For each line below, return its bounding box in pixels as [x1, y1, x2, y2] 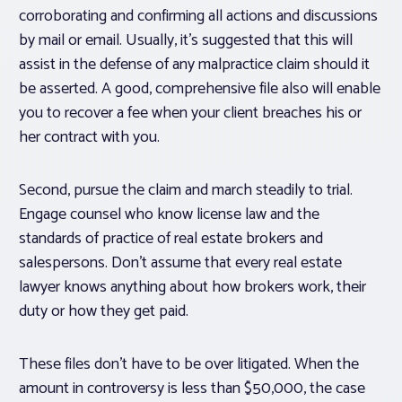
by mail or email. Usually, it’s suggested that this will [19, 27, 353, 55]
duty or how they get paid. [19, 298, 188, 326]
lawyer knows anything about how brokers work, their [19, 274, 366, 301]
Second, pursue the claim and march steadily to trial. [19, 177, 353, 205]
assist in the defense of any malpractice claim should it [19, 51, 370, 79]
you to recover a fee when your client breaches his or [19, 100, 362, 127]
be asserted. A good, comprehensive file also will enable [19, 75, 380, 103]
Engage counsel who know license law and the [19, 201, 319, 229]
